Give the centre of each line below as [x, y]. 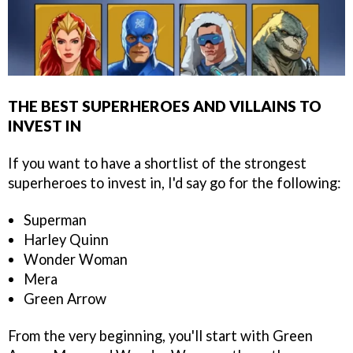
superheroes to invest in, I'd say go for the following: [175, 183]
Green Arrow [65, 299]
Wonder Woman [76, 260]
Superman [57, 220]
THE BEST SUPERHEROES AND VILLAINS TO [165, 106]
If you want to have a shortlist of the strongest [157, 163]
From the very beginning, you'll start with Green [160, 336]
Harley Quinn [66, 240]
